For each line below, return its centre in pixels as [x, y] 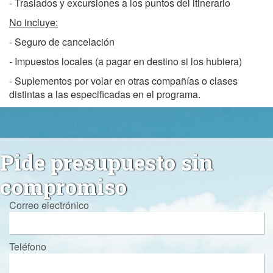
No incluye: [34, 22]
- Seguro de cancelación [62, 41]
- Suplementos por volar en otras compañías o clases [123, 80]
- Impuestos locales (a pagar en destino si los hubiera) [126, 61]
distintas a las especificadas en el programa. [105, 94]
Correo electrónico [49, 205]
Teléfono [28, 246]
